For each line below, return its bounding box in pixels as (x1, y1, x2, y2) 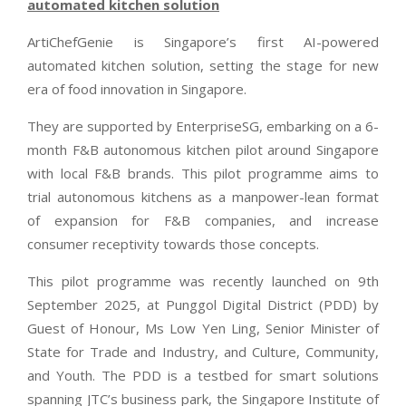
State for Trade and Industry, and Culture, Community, (27, 343, 379, 362)
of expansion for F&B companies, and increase (27, 211, 379, 230)
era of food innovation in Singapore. (27, 80, 246, 99)
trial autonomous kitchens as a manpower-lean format (27, 188, 379, 207)
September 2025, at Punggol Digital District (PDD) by (27, 295, 379, 314)
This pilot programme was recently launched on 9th (27, 272, 379, 291)
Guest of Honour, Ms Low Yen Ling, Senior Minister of (27, 319, 379, 338)
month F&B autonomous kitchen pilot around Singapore (27, 140, 379, 159)
